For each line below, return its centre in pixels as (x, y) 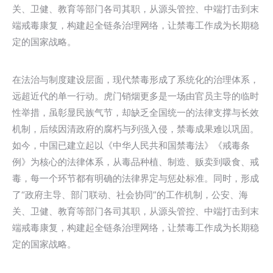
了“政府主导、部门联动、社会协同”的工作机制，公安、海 (130, 195)
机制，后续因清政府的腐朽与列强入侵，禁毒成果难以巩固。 (136, 129)
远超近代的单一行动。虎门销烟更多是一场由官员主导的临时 (136, 96)
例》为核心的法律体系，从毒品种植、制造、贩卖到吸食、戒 (136, 162)
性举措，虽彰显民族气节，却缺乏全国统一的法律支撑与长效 (136, 112)
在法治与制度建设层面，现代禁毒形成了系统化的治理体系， (136, 80)
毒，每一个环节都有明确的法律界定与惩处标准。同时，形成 (136, 178)
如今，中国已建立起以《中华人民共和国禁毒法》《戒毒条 (131, 145)
